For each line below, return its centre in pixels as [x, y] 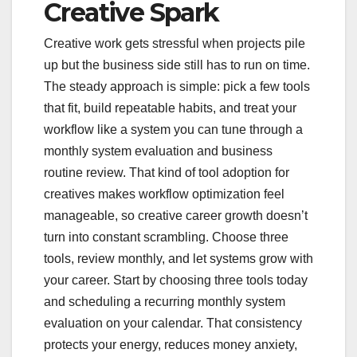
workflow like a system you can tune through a [173, 129]
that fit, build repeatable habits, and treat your [170, 108]
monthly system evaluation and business [158, 151]
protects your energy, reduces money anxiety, [171, 344]
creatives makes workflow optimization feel [164, 194]
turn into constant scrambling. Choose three [166, 237]
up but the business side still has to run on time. [177, 65]
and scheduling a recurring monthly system [165, 301]
